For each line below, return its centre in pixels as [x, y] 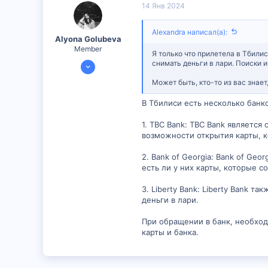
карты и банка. [170, 232]
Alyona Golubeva [88, 39]
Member [88, 49]
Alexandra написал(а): [190, 32]
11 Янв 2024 [103, 62]
